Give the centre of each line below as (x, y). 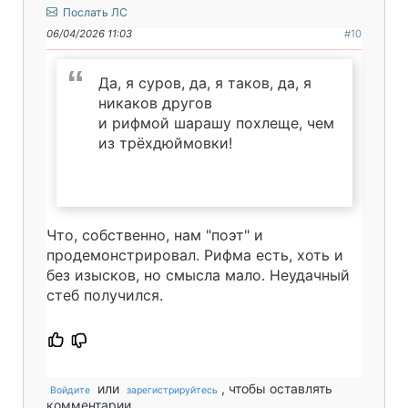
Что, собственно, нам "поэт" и (155, 235)
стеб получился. (107, 295)
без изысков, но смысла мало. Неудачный (198, 275)
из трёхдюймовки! (165, 143)
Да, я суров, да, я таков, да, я (205, 82)
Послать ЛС (94, 12)
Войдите (70, 390)
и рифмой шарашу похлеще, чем (216, 122)
